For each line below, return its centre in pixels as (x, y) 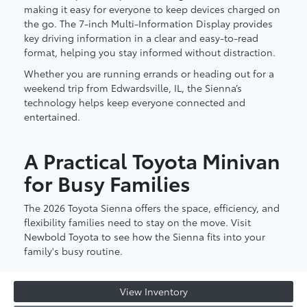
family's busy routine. (73, 250)
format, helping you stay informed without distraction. (150, 52)
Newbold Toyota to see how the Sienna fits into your (145, 236)
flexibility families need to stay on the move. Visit (137, 222)
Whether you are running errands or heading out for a (149, 74)
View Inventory (153, 292)
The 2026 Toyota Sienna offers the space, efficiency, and (152, 207)
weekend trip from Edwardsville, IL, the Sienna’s (133, 88)
